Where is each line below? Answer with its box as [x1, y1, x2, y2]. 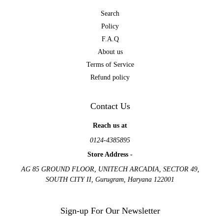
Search [101, 10, 119, 17]
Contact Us [90, 101, 130, 111]
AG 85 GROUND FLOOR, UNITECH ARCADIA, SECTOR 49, [21, 165, 199, 173]
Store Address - [87, 151, 133, 159]
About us [97, 48, 123, 55]
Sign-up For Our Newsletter [60, 205, 160, 216]
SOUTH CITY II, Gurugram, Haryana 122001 [46, 175, 174, 183]
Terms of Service [86, 61, 134, 68]
